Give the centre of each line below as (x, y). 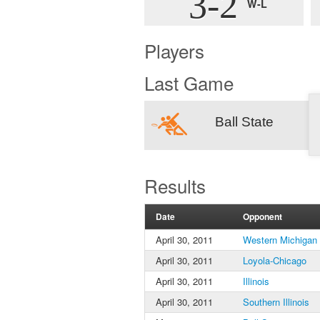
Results (175, 185)
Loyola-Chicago (275, 260)
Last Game (189, 82)
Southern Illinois (276, 302)
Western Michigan (280, 240)
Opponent (262, 216)
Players (174, 50)
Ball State (244, 122)
